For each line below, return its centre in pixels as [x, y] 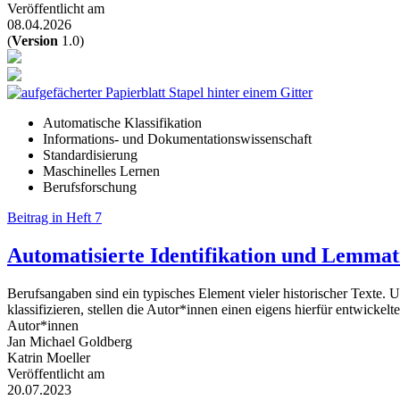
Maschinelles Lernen [101, 171]
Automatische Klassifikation [122, 122]
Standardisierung [90, 154]
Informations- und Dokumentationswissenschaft [177, 138]
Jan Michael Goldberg [70, 341]
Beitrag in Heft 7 [54, 217]
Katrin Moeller [49, 357]
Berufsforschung [90, 187]
